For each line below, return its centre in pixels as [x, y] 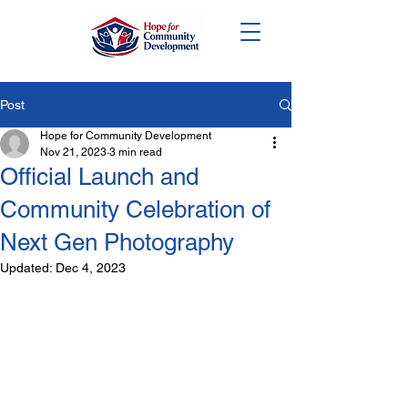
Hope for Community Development [126, 136]
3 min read [136, 152]
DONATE [152, 32]
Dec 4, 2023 [91, 268]
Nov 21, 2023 [73, 152]
